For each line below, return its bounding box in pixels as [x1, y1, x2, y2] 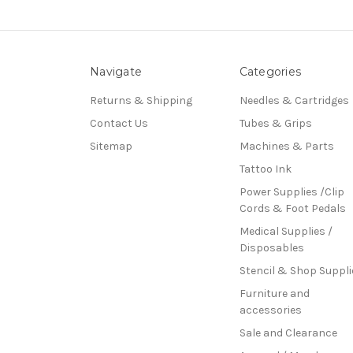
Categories [239, 64, 301, 79]
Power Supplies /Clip [239, 184, 344, 199]
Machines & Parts [239, 139, 334, 153]
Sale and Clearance [239, 325, 337, 340]
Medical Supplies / [239, 224, 333, 238]
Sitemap [90, 139, 132, 153]
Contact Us [90, 116, 148, 130]
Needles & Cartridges [239, 93, 349, 107]
